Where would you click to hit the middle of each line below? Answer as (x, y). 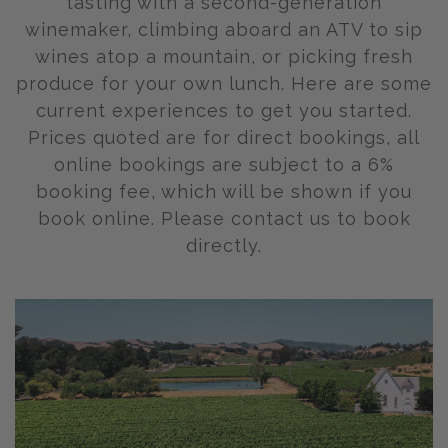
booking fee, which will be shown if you (224, 192)
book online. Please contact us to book (224, 219)
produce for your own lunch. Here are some (224, 84)
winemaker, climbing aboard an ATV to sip (224, 30)
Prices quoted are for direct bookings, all (224, 138)
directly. (224, 246)
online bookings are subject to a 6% (224, 165)
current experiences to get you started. (224, 111)
